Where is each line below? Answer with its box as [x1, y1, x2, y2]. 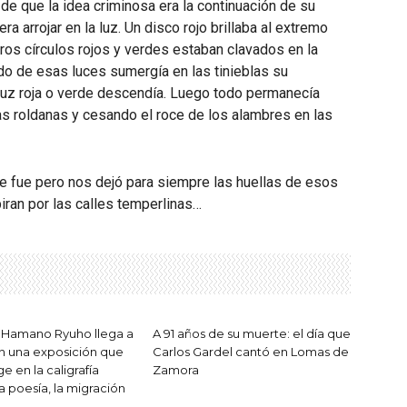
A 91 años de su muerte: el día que [153, 326, 351, 342]
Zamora [153, 362, 199, 378]
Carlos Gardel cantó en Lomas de [153, 344, 349, 360]
